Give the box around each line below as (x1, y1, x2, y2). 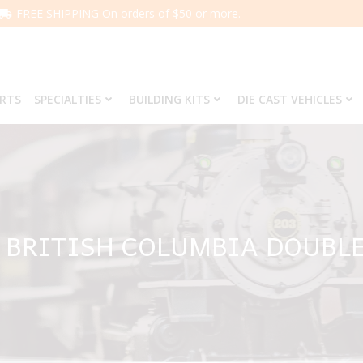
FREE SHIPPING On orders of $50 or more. (16, 6, 241, 21)
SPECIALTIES (33, 92, 101, 107)
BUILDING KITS (128, 92, 210, 107)
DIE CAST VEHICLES (237, 92, 342, 107)
